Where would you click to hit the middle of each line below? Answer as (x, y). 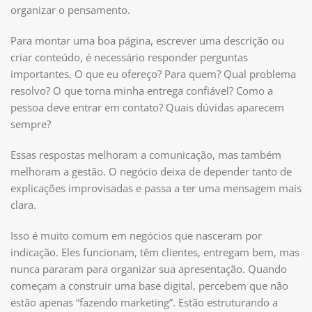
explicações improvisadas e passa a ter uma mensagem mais (156, 188)
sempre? (31, 124)
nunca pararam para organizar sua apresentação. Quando (149, 268)
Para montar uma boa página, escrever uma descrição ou (147, 40)
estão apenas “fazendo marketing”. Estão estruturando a (144, 302)
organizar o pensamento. (70, 9)
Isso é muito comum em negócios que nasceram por (136, 235)
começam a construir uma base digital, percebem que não (149, 285)
